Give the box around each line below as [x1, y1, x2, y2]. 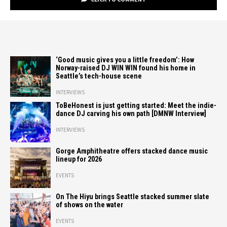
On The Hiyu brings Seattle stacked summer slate [56, 193, 209, 202]
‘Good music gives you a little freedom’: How [56, 56, 194, 65]
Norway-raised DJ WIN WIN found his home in [56, 64, 196, 73]
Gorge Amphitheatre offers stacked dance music [56, 147, 208, 156]
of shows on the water [56, 201, 123, 210]
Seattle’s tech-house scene [56, 72, 142, 81]
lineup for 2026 [56, 155, 102, 164]
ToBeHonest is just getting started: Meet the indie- [56, 101, 216, 110]
